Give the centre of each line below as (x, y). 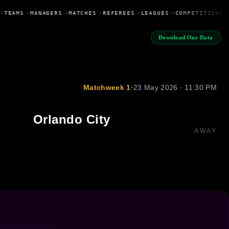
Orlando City (72, 119)
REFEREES (117, 13)
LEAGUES (153, 13)
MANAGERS (44, 13)
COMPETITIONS (198, 13)
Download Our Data (186, 38)
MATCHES (81, 13)
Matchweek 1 (107, 87)
